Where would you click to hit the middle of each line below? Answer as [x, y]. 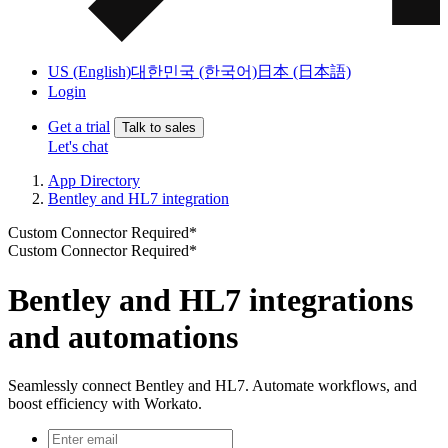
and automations [123, 336]
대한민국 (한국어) [194, 72]
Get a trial [79, 127]
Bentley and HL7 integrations [210, 299]
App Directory [94, 181]
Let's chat [78, 147]
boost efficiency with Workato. [105, 404]
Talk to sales [159, 128]
